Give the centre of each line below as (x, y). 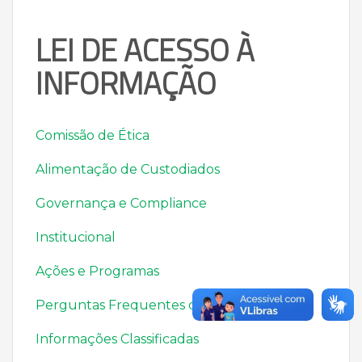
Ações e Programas (97, 271)
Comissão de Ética (93, 135)
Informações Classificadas (117, 339)
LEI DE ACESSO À (145, 50)
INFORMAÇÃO (126, 83)
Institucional (76, 237)
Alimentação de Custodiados (128, 169)
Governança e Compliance (121, 203)
